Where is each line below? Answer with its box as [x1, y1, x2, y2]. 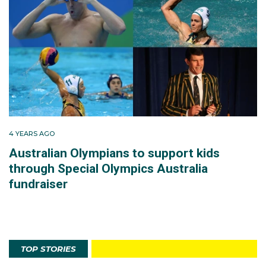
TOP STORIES [21, 244, 76, 254]
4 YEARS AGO [9, 129, 55, 138]
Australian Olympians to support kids [9, 146, 220, 161]
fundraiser [9, 177, 68, 192]
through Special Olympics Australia [9, 161, 208, 176]
